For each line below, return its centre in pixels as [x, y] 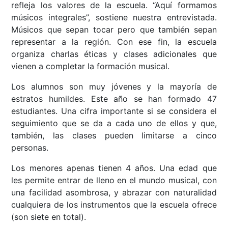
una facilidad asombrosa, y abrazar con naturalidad [114, 193]
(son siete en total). [49, 217]
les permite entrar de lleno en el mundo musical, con [114, 180]
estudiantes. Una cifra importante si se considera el [114, 111]
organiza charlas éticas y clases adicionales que [114, 54]
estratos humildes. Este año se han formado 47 [114, 99]
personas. [30, 148]
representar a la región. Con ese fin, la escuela [114, 42]
